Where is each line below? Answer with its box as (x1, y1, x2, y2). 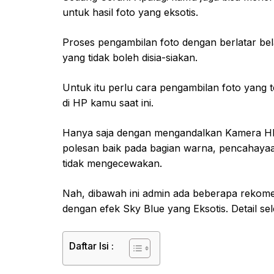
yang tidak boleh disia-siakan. (62, 51, 198, 64)
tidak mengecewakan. (62, 157, 162, 169)
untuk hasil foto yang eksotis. (62, 6, 198, 18)
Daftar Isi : (69, 239, 114, 252)
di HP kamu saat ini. (62, 96, 154, 109)
